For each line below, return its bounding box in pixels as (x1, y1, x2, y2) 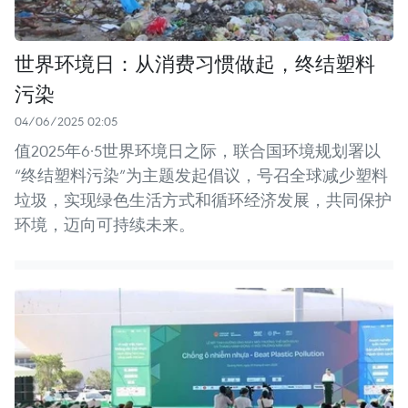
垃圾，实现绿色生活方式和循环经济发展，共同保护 (15, 189, 392, 210)
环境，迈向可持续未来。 (15, 213, 195, 235)
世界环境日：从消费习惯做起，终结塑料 (15, 48, 375, 76)
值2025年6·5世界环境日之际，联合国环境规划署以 (15, 139, 381, 161)
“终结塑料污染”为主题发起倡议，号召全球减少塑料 (15, 164, 388, 186)
